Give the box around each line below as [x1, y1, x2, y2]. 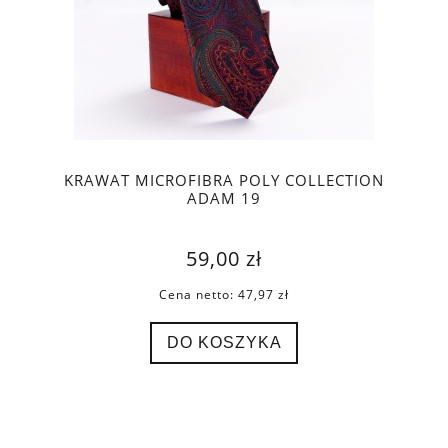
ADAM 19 [187, 188, 261, 210]
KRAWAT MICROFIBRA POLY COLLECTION [64, 170, 384, 192]
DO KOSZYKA [166, 333, 282, 352]
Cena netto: [159, 285, 238, 303]
